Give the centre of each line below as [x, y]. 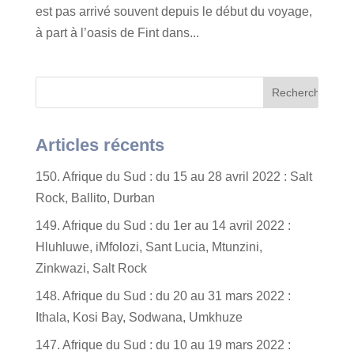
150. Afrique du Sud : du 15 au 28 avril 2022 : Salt [173, 177]
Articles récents [100, 145]
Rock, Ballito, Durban [95, 198]
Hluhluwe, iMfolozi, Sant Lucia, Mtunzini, [149, 247]
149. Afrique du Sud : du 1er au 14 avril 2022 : [163, 226]
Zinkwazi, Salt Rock [91, 268]
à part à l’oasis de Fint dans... [117, 33]
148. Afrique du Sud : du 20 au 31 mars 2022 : [163, 296]
